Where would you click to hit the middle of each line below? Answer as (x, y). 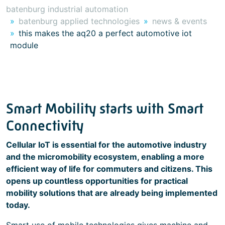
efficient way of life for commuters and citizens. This (109, 169)
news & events (180, 21)
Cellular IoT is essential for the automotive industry (106, 145)
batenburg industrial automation (67, 9)
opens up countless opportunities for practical (97, 181)
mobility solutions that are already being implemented (112, 193)
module (24, 45)
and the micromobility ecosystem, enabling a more (105, 157)
